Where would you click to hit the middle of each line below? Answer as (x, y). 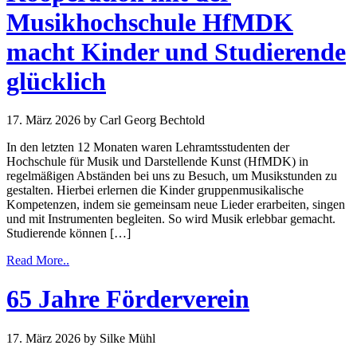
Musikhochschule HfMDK (150, 22)
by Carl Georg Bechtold (144, 120)
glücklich (56, 81)
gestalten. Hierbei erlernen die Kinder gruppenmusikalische (155, 190)
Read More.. (38, 260)
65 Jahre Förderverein (128, 299)
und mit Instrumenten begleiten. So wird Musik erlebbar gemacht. (171, 218)
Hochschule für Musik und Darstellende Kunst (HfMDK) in (157, 161)
